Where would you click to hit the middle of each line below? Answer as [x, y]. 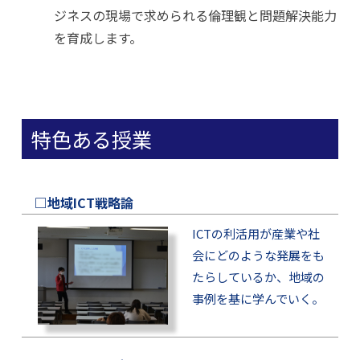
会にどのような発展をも [258, 255]
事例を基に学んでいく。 [258, 299]
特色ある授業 [92, 139]
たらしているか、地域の [258, 277]
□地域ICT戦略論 [84, 202]
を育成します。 [98, 38]
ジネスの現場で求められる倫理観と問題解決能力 [195, 15]
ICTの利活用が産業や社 [256, 233]
